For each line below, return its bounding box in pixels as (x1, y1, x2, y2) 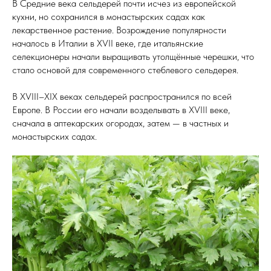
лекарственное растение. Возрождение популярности (12, 24, 226, 36)
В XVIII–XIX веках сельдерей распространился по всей (12, 91, 232, 102)
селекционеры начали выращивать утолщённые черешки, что (12, 51, 254, 62)
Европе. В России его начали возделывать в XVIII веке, (12, 104, 230, 116)
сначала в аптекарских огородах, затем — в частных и (12, 117, 229, 129)
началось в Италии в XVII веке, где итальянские (12, 38, 203, 49)
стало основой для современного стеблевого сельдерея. (12, 64, 238, 76)
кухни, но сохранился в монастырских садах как (12, 11, 205, 22)
